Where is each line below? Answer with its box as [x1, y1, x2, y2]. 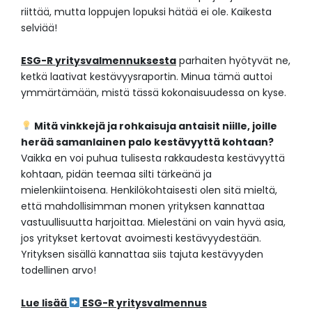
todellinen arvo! [21, 263, 96, 277]
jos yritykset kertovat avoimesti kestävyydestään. [21, 231, 261, 245]
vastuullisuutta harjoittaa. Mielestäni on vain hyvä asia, [21, 214, 286, 229]
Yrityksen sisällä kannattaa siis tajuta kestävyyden [21, 247, 263, 261]
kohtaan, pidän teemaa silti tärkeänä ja [21, 166, 212, 181]
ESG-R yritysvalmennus [79, 296, 207, 311]
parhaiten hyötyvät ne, [176, 54, 290, 68]
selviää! [21, 20, 57, 35]
